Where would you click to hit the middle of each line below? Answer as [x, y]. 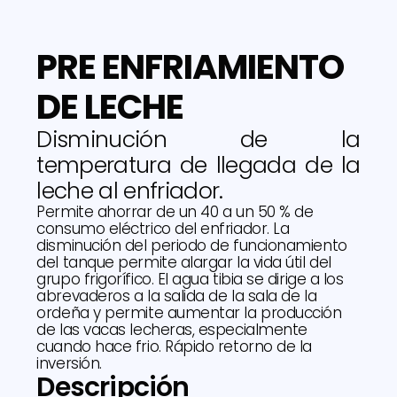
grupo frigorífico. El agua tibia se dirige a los [190, 280]
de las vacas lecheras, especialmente [172, 330]
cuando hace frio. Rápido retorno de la [174, 347]
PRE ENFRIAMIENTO [190, 67]
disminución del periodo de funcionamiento [192, 246]
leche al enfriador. [130, 191]
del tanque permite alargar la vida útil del [184, 263]
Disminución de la [198, 140]
